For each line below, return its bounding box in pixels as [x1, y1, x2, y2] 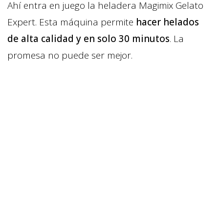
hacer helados [136, 15, 199, 28]
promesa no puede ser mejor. [7, 48, 132, 62]
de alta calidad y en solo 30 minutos [7, 32, 170, 45]
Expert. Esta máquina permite [7, 15, 136, 28]
